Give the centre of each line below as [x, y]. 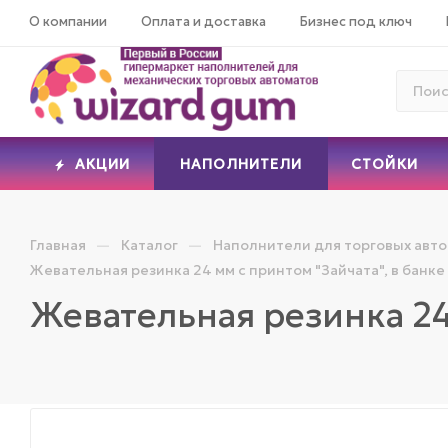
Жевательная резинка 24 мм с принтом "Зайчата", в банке [237, 269]
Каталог [149, 244]
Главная [58, 244]
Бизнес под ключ [356, 21]
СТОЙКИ [384, 163]
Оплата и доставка [203, 21]
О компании [68, 21]
